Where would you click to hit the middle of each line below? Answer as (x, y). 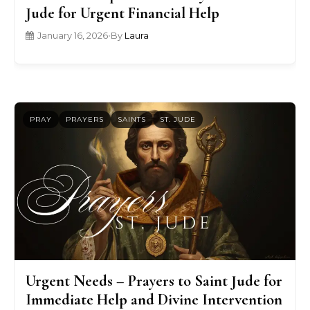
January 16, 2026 (73, 35)
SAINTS (132, 120)
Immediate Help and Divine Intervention (154, 299)
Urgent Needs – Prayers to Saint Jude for (154, 280)
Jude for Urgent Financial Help (122, 12)
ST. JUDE (178, 120)
